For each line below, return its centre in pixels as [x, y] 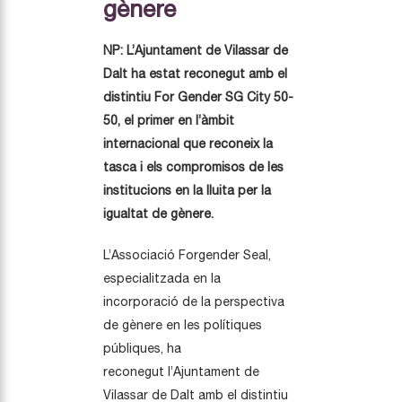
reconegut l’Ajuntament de [181, 371]
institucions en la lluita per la [187, 190]
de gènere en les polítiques [183, 324]
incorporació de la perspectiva [194, 301]
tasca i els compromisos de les [193, 166]
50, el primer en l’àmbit [169, 120]
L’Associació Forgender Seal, [187, 254]
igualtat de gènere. [158, 213]
